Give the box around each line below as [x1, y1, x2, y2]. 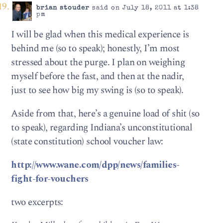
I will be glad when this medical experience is [11, 27, 189, 42]
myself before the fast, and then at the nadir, [11, 69, 184, 84]
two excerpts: [11, 195, 63, 210]
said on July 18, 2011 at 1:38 [89, 5, 199, 12]
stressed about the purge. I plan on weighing [11, 55, 185, 70]
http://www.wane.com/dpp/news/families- [11, 157, 180, 172]
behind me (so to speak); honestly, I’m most [11, 41, 180, 56]
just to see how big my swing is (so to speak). [11, 83, 184, 98]
